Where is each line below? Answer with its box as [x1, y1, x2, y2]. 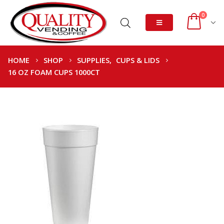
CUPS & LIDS [116, 55, 159, 65]
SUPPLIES [77, 55, 109, 65]
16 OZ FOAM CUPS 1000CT [8, 67, 100, 77]
